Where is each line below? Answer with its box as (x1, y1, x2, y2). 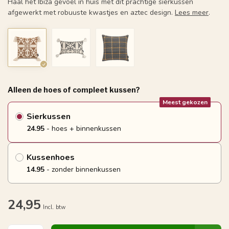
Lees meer (175, 8, 209, 17)
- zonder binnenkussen (44, 165, 121, 174)
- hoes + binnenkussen (44, 124, 121, 133)
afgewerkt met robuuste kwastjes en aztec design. (8, 8, 175, 17)
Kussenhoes (27, 152, 75, 163)
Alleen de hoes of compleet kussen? (8, 85, 140, 94)
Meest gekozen (163, 98, 208, 106)
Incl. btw (43, 203, 65, 211)
